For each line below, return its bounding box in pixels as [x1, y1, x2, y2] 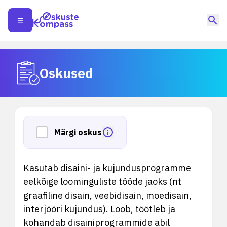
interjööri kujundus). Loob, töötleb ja [23, 203, 175, 215]
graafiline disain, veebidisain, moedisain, [23, 190, 192, 201]
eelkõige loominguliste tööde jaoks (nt [23, 176, 181, 187]
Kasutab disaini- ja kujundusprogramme [23, 162, 191, 174]
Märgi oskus [54, 127, 102, 137]
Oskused [40, 64, 93, 82]
